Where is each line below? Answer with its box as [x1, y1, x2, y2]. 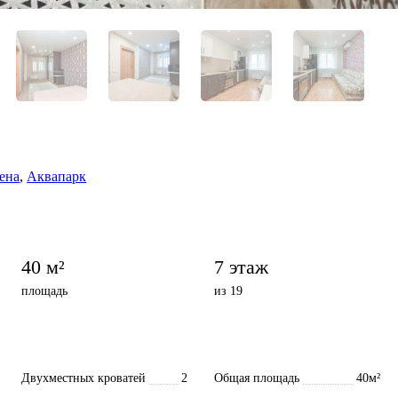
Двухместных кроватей [21, 370, 146, 385]
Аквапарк [27, 168, 87, 184]
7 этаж [214, 255, 268, 278]
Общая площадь [214, 370, 299, 385]
